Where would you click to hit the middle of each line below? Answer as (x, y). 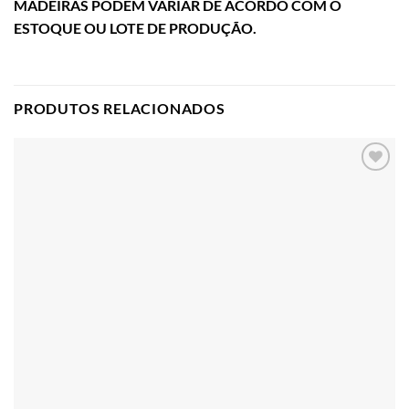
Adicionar (363, 184)
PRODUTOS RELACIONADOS (120, 109)
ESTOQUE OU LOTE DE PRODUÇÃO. (135, 27)
